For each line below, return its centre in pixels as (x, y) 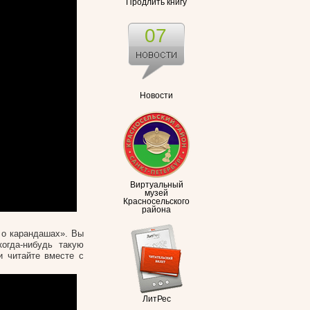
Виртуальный (156, 185)
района (156, 210)
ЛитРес (156, 299)
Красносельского (156, 201)
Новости (156, 95)
